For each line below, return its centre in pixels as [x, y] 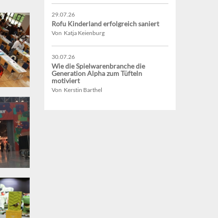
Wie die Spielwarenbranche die [98, 66]
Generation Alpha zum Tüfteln [97, 73]
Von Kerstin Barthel [77, 90]
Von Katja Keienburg [78, 33]
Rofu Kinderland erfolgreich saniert [105, 24]
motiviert [66, 81]
